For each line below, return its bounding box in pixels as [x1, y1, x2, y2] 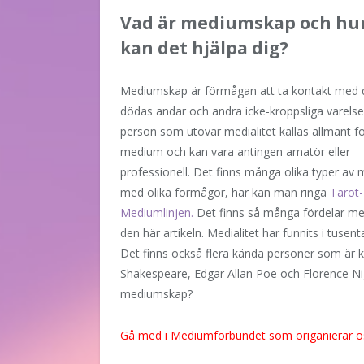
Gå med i [120, 327, 171, 343]
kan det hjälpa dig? [120, 36, 288, 59]
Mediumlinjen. [120, 204, 193, 220]
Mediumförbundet [171, 327, 266, 343]
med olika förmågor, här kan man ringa [120, 184, 330, 200]
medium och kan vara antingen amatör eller [120, 143, 350, 159]
